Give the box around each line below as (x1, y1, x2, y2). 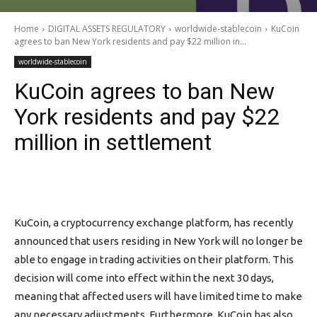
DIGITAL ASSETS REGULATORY (48, 23, 166, 35)
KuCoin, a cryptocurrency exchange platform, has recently (14, 217, 293, 229)
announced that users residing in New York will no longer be (14, 235, 303, 247)
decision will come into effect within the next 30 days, (14, 272, 274, 284)
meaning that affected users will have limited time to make (14, 290, 302, 302)
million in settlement (14, 129, 212, 156)
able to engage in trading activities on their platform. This (14, 253, 294, 265)
